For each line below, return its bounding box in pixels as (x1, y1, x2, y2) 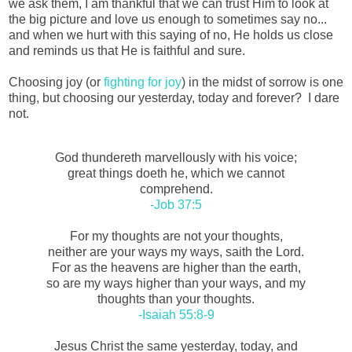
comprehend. (139, 181, 213, 196)
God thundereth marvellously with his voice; (55, 150, 297, 164)
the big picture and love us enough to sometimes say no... (9, 13, 327, 26)
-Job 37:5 (150, 197, 202, 211)
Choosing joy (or (9, 75, 104, 89)
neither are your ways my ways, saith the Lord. (48, 244, 304, 258)
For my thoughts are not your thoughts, (69, 229, 283, 243)
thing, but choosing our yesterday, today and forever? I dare (9, 91, 339, 104)
